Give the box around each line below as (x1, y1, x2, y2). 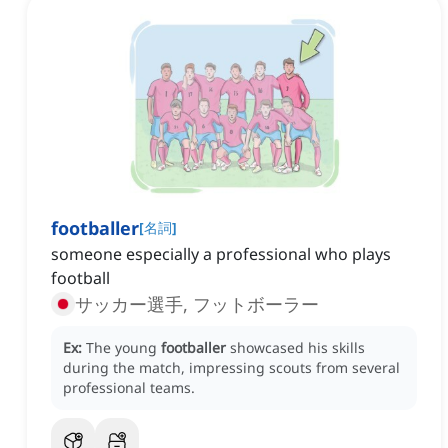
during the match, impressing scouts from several (63, 358, 400, 378)
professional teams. (63, 378, 195, 398)
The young (86, 338, 161, 358)
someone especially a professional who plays (51, 243, 391, 266)
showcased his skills (230, 338, 365, 358)
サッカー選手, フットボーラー (75, 292, 319, 317)
